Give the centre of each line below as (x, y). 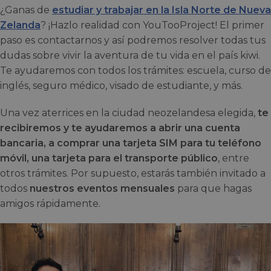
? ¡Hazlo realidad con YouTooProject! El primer (152, 25)
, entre (233, 158)
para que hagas (213, 189)
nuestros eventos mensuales (102, 189)
